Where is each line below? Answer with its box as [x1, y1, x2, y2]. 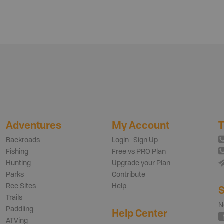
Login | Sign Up [112, 136, 158, 144]
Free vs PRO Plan [112, 148, 166, 155]
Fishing [5, 148, 28, 155]
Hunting [5, 159, 31, 167]
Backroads [5, 136, 40, 144]
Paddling [5, 205, 33, 213]
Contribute [112, 171, 145, 178]
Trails [5, 194, 22, 201]
